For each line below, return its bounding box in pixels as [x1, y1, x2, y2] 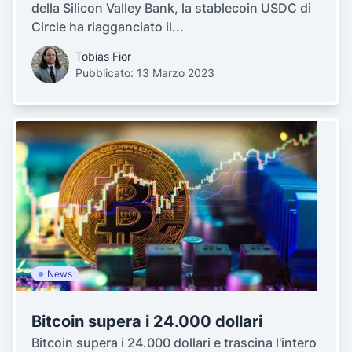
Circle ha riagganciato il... [31, 19, 184, 35]
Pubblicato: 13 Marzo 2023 [75, 66, 214, 79]
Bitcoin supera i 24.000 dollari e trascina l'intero [31, 335, 317, 350]
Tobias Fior [75, 49, 131, 63]
